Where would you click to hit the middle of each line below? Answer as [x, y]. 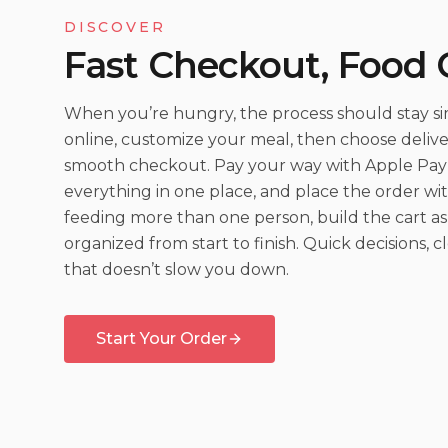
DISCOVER [115, 27]
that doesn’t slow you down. [176, 269]
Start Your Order [161, 338]
